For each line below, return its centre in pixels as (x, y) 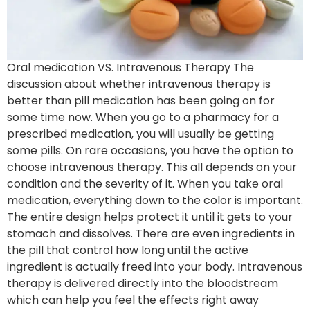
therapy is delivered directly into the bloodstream (143, 283)
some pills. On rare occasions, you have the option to (150, 150)
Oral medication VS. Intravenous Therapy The (130, 67)
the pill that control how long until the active (128, 250)
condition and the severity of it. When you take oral (145, 183)
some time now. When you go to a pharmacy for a (143, 117)
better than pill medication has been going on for (141, 100)
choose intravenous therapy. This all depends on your (152, 167)
